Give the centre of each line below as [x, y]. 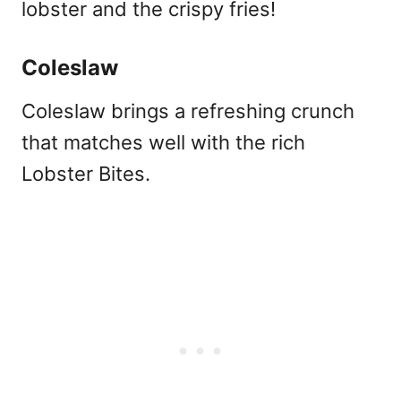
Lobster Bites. [86, 173]
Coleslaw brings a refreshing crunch [188, 111]
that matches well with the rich [163, 142]
